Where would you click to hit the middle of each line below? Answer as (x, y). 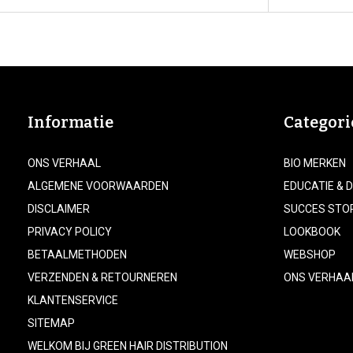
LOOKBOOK (312, 232)
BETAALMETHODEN (77, 255)
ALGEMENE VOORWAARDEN (98, 186)
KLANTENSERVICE (73, 300)
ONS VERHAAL (64, 163)
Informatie (71, 122)
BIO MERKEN (315, 163)
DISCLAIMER (59, 209)
